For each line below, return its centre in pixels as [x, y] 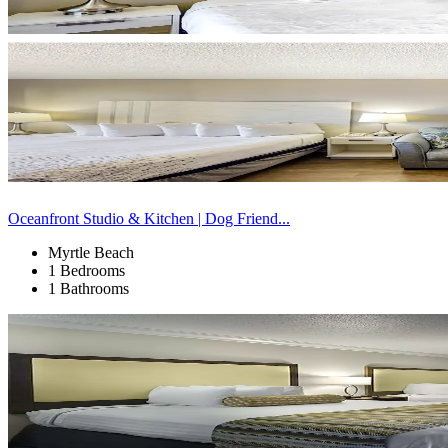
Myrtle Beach [91, 252]
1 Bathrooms [88, 288]
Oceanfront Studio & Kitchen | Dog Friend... [149, 218]
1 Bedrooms [86, 270]
